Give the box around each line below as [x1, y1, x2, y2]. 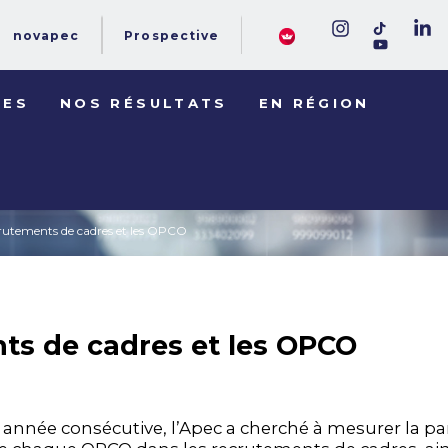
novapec [12, 28, 80, 44]
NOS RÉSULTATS [60, 94, 228, 111]
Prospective [124, 28, 220, 44]
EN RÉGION [258, 94, 370, 111]
